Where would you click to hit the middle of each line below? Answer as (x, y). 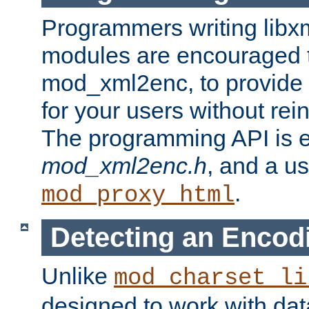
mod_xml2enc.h (124, 166)
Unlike (78, 276)
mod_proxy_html (138, 196)
